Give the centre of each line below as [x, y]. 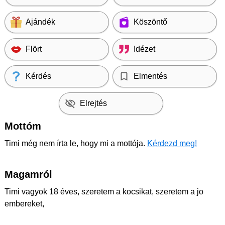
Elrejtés [93, 103]
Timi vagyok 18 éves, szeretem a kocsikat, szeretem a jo [104, 191]
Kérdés [38, 76]
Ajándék [40, 22]
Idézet [144, 49]
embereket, [24, 203]
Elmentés [150, 76]
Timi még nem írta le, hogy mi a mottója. [76, 143]
